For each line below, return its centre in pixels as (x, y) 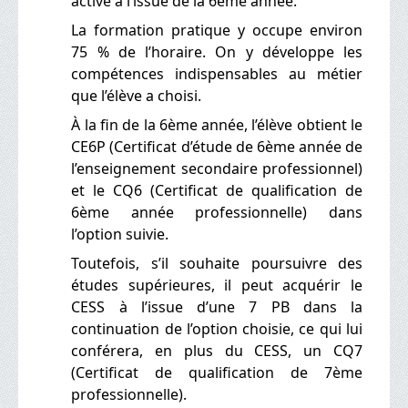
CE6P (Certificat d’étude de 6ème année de (217, 146)
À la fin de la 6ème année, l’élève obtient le (217, 124)
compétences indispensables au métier (217, 73)
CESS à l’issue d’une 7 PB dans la (217, 306)
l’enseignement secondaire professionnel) (217, 168)
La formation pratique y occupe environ (217, 30)
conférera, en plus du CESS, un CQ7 (217, 350)
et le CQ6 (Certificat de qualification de (217, 190)
